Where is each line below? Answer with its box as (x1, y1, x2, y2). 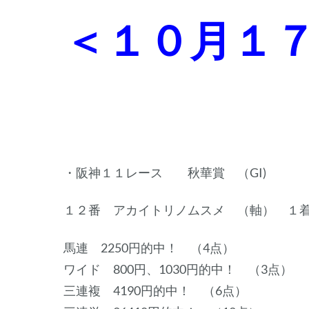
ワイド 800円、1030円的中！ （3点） (63, 261, 292, 277)
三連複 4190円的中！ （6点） (63, 282, 247, 298)
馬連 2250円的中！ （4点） (63, 239, 235, 255)
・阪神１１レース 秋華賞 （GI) (63, 164, 266, 180)
